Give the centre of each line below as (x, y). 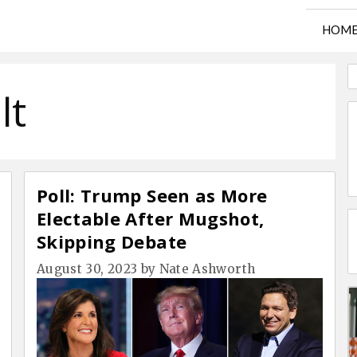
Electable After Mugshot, (151, 218)
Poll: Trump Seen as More (152, 195)
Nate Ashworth (207, 269)
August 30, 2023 (87, 269)
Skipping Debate (112, 241)
